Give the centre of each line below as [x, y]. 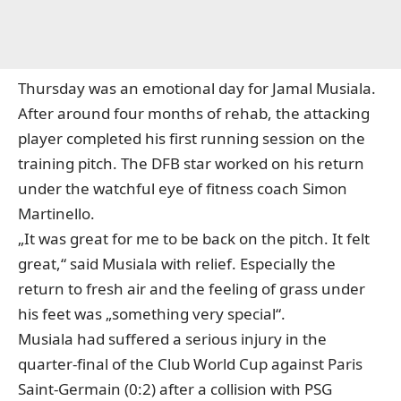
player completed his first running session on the [192, 138]
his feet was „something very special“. [152, 314]
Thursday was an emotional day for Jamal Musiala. [197, 88]
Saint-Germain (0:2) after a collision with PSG [175, 389]
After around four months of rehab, [147, 113]
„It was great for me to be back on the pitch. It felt [194, 239]
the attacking [323, 113]
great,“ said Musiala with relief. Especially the [177, 264]
